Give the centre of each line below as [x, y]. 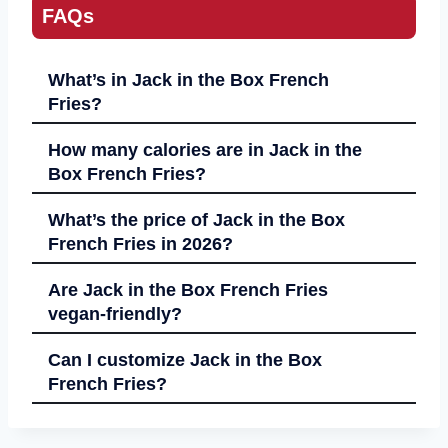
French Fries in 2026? [140, 244]
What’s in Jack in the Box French [188, 80]
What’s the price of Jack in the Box [196, 220]
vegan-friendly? [115, 314]
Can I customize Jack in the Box [185, 360]
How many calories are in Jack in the [205, 150]
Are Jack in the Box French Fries [188, 290]
